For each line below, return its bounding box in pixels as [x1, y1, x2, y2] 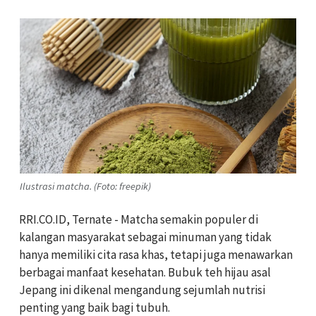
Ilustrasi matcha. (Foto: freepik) [20, 179, 151, 193]
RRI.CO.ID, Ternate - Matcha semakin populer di [19, 212, 258, 228]
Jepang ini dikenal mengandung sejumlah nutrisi [19, 282, 265, 298]
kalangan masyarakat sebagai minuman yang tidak [19, 229, 272, 245]
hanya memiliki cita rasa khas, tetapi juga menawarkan [19, 247, 293, 263]
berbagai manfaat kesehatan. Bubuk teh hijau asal [19, 265, 271, 281]
